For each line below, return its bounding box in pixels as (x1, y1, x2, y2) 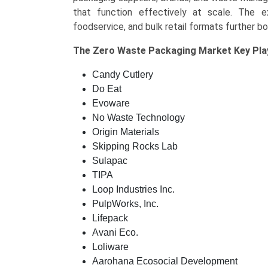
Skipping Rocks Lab (92, 141, 178, 151)
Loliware (92, 242, 129, 252)
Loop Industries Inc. (92, 184, 175, 194)
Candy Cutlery (92, 69, 153, 80)
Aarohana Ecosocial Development (92, 256, 237, 266)
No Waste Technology (92, 112, 185, 123)
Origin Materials (92, 127, 159, 137)
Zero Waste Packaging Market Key (93, 45, 252, 56)
